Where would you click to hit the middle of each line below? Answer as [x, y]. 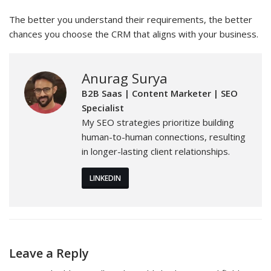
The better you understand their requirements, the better [131, 19]
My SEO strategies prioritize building [158, 122]
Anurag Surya [125, 78]
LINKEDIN [105, 178]
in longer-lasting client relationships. [156, 151]
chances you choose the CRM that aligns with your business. [134, 34]
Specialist [103, 107]
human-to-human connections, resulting [164, 136]
